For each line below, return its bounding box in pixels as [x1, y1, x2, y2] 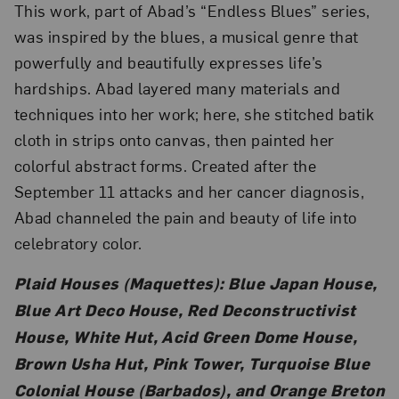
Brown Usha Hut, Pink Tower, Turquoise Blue [13, 352, 370, 373]
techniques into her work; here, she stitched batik [13, 102, 375, 124]
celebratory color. [13, 232, 142, 253]
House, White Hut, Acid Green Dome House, [13, 325, 358, 346]
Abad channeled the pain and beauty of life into [13, 206, 357, 227]
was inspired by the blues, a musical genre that [13, 25, 359, 46]
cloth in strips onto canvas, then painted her [13, 128, 335, 150]
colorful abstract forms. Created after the [13, 154, 317, 175]
